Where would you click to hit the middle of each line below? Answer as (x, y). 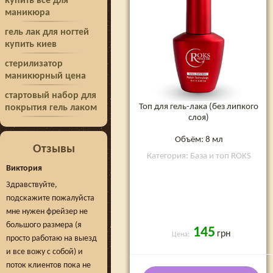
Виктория (24, 168)
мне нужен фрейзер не (47, 212)
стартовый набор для (51, 96)
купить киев (31, 44)
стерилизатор (34, 64)
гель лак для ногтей (47, 32)
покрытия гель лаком (51, 108)
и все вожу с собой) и (44, 252)
